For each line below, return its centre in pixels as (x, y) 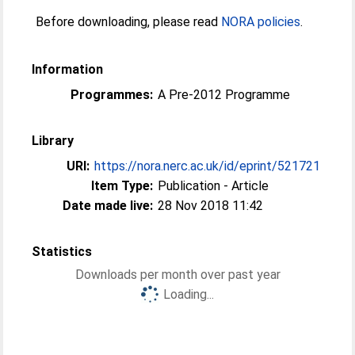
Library (53, 141)
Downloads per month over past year (177, 275)
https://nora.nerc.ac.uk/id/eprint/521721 (208, 166)
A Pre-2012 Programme (224, 95)
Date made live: (108, 206)
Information (68, 69)
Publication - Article (214, 186)
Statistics (62, 252)
